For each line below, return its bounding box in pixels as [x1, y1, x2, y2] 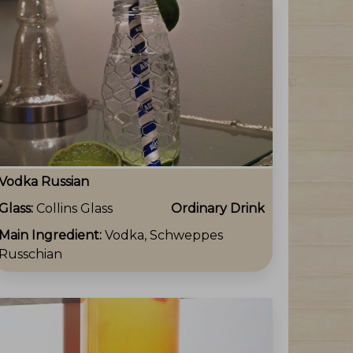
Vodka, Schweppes [105, 228, 223, 243]
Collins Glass [36, 201, 113, 217]
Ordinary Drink [171, 201, 265, 217]
